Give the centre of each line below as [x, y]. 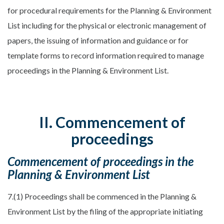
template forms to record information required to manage [106, 55]
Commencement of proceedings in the [100, 161]
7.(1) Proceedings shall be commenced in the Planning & [102, 196]
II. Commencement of [112, 122]
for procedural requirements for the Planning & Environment [109, 10]
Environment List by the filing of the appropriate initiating [105, 211]
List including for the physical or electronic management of [107, 25]
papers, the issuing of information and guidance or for [98, 40]
